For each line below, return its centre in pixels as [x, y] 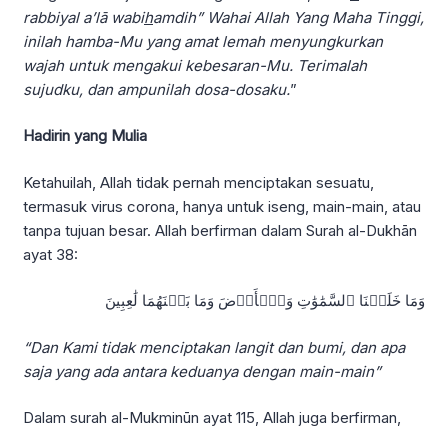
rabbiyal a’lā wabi [83, 17]
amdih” [178, 17]
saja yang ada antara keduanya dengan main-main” [202, 371]
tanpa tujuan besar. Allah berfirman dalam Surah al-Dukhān [220, 230]
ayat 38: [50, 254]
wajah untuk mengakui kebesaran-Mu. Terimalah [195, 65]
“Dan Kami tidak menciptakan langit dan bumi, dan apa [214, 347]
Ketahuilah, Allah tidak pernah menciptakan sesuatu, [198, 182]
